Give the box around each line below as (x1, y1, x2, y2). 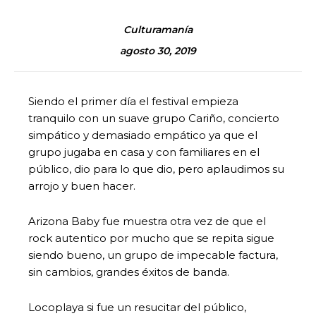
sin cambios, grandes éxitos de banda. (28, 265, 229, 279)
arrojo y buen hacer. (28, 178, 135, 193)
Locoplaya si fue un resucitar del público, (28, 300, 246, 314)
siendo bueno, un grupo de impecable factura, (28, 248, 278, 262)
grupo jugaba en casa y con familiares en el (28, 145, 260, 159)
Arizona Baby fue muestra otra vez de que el (28, 214, 266, 228)
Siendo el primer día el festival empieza (28, 94, 238, 108)
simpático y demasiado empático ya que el (28, 128, 257, 142)
